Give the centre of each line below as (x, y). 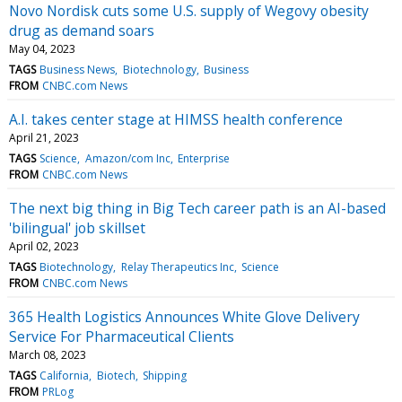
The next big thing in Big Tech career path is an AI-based (197, 208)
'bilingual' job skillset (77, 227)
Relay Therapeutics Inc (177, 267)
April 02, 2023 (44, 246)
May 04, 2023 (42, 48)
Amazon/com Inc (127, 158)
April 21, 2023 (44, 137)
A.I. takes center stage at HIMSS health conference (176, 119)
